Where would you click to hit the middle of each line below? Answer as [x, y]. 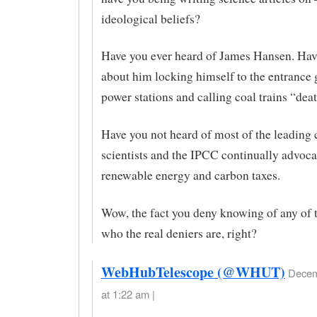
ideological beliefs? [150, 18]
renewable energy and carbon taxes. [190, 175]
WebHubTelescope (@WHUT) [193, 272]
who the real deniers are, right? [179, 233]
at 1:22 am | [128, 294]
